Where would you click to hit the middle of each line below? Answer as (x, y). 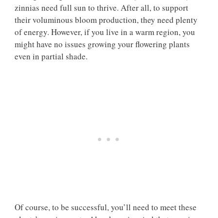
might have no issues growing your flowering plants (102, 44)
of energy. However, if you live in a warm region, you (105, 32)
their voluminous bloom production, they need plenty (106, 19)
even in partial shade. (51, 56)
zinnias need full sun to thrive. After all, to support (101, 7)
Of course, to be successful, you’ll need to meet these (106, 207)
